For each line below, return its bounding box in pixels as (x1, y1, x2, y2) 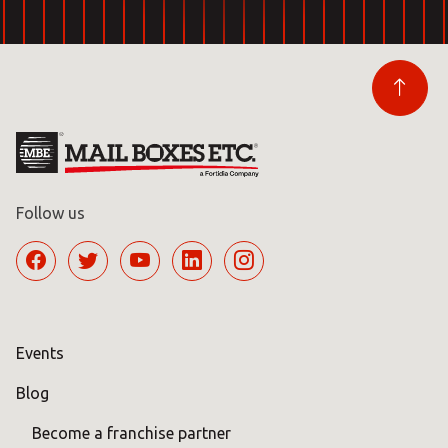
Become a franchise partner (32, 423, 231, 442)
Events (16, 343, 64, 362)
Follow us (16, 203, 85, 222)
